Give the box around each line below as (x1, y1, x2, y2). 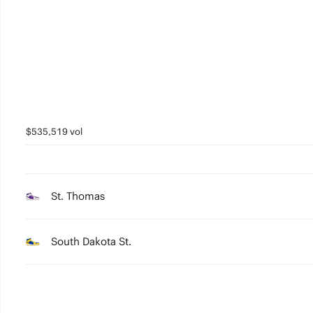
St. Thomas (50, 189, 105, 203)
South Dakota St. (50, 235, 131, 248)
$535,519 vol (25, 126, 82, 138)
